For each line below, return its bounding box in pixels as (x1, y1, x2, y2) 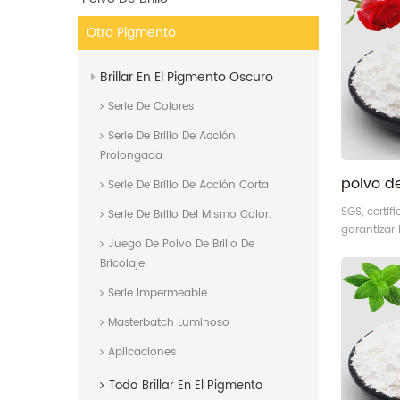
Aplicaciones (108, 344, 176, 362)
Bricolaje (100, 255, 145, 273)
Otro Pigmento (87, 22, 176, 44)
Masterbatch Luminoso (108, 314, 229, 332)
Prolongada (100, 147, 162, 165)
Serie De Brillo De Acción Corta (108, 177, 269, 195)
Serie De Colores (108, 98, 194, 116)
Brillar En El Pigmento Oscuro (100, 67, 273, 88)
